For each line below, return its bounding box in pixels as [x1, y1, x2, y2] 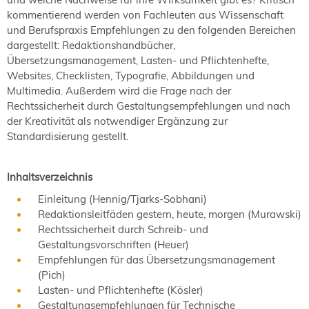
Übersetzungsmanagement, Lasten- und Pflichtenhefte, [7, 53, 269, 67]
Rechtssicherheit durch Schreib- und [38, 223, 208, 237]
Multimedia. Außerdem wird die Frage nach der [7, 83, 231, 97]
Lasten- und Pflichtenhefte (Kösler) [38, 283, 203, 297]
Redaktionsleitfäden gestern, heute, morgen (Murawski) [38, 208, 301, 221]
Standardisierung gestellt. [7, 129, 128, 143]
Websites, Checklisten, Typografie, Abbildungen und [7, 68, 255, 82]
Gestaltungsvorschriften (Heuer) [38, 238, 189, 252]
